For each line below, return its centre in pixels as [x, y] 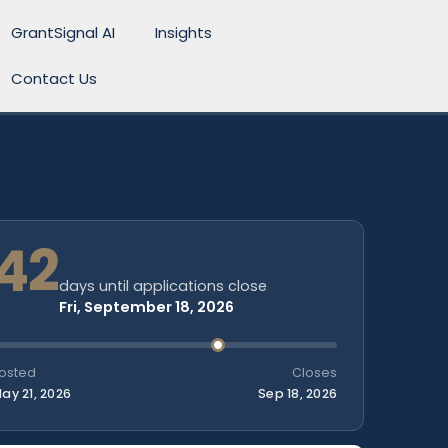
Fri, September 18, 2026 [146, 307]
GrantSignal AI [63, 32]
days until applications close [162, 286]
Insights [183, 32]
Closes [314, 372]
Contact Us [54, 78]
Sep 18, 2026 [297, 393]
